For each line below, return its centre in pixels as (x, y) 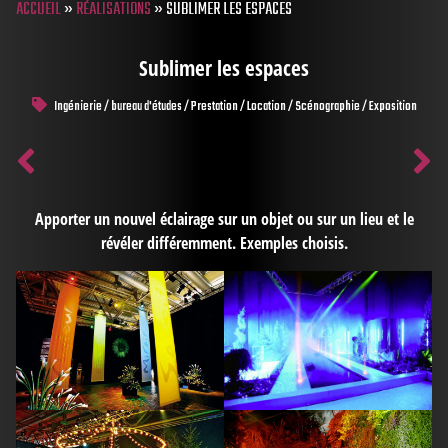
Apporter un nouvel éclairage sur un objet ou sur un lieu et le (224, 219)
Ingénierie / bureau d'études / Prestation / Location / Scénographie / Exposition (234, 107)
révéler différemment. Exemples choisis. (224, 243)
